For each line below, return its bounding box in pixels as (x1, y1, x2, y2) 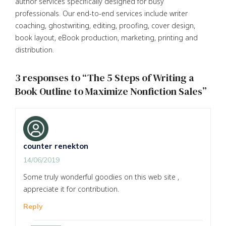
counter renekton (23, 141, 88, 151)
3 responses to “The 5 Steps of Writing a (15, 70, 194, 85)
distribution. (15, 44, 54, 54)
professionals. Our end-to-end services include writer (15, 8, 188, 18)
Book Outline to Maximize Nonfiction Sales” (15, 84, 207, 98)
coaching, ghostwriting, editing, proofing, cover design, (15, 20, 195, 30)
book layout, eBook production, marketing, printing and (15, 32, 198, 42)
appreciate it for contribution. (23, 184, 119, 194)
